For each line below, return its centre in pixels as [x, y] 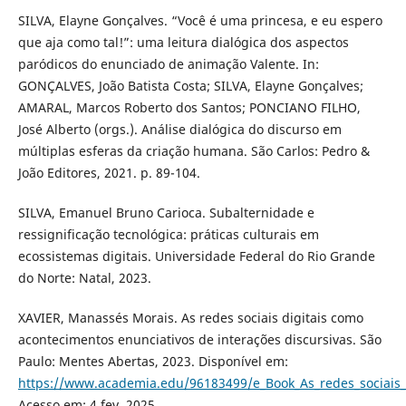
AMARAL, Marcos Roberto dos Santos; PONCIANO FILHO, [189, 108]
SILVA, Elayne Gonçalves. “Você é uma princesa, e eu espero [200, 21]
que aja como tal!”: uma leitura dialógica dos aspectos [183, 43]
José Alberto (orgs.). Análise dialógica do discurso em [179, 130]
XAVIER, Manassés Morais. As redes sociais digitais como [190, 318]
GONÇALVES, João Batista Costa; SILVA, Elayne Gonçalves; [190, 86]
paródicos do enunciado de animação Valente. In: [168, 64]
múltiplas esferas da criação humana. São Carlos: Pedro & [193, 151]
